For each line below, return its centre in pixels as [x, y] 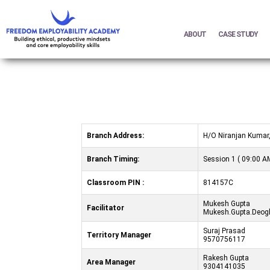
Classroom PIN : [115, 182]
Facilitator [105, 208]
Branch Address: [115, 135]
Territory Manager [119, 235]
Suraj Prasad [224, 231]
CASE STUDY [238, 34]
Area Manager [111, 262]
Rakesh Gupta [226, 258]
